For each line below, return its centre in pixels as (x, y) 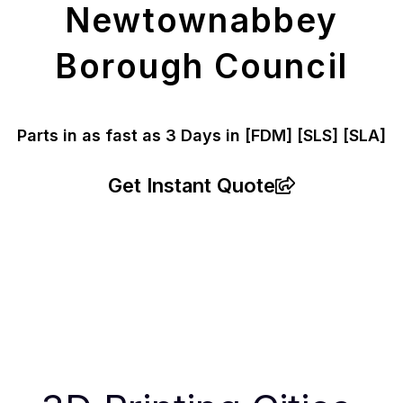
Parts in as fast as (91, 136)
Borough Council (201, 67)
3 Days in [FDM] (231, 136)
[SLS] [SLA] (341, 136)
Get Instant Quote (192, 186)
